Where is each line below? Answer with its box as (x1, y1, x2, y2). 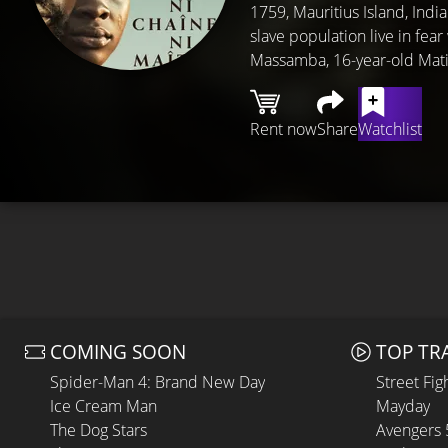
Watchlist (358, 118, 422, 140)
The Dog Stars (50, 419, 147, 441)
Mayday (376, 395, 430, 417)
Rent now (250, 118, 317, 140)
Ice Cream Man (50, 395, 157, 417)
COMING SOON (50, 338, 186, 365)
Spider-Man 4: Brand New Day (50, 371, 265, 393)
